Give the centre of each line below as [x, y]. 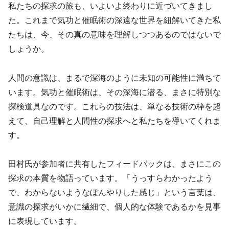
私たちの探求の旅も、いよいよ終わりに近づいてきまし [110, 6]
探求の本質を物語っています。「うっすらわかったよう [110, 178]
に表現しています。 [45, 221]
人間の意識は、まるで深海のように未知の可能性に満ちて [114, 78]
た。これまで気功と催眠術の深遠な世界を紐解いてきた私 [114, 20]
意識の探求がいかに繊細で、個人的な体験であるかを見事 [114, 207]
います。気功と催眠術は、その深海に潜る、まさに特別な [114, 92]
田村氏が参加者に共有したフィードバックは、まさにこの [114, 164]
